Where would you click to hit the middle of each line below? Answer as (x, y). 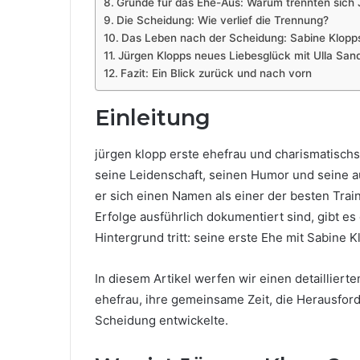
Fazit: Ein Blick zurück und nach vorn (216, 73)
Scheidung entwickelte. (162, 320)
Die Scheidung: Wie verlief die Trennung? (222, 20)
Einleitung (153, 118)
